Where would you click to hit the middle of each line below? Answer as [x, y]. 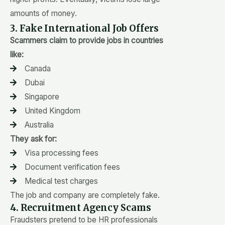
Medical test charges [61, 181]
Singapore [42, 96]
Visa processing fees [61, 153]
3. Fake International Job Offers [84, 28]
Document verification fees [72, 167]
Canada [37, 68]
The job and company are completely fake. [85, 195]
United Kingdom [52, 110]
